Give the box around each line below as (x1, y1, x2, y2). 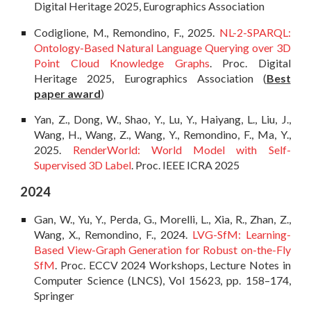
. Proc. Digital (209, 56, 291, 69)
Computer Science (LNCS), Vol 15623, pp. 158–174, (34, 273, 291, 287)
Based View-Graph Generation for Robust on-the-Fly (34, 242, 291, 256)
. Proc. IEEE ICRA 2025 (131, 158, 240, 172)
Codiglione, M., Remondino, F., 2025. (34, 25, 219, 39)
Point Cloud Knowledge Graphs (34, 56, 210, 69)
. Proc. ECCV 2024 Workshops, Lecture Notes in (55, 258, 291, 271)
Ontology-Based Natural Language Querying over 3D (34, 40, 291, 54)
